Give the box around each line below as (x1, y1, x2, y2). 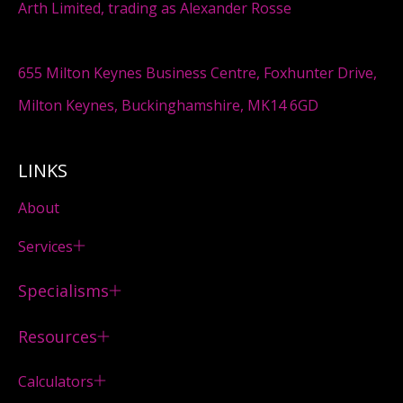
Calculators (18, 371, 94, 391)
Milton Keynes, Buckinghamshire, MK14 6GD (18, 94, 318, 115)
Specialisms (18, 279, 109, 301)
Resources (18, 325, 97, 347)
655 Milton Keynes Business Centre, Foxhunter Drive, (18, 62, 377, 83)
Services (18, 236, 73, 256)
